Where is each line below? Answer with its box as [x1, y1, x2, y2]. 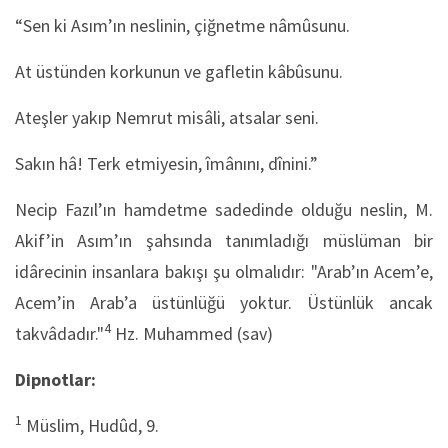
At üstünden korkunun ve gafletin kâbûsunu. [15, 60, 343, 83]
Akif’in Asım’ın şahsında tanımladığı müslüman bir [15, 229, 433, 252]
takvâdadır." [15, 322, 104, 345]
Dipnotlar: [15, 368, 96, 391]
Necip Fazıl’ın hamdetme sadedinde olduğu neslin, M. [15, 198, 433, 221]
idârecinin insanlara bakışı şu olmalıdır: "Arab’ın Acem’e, [15, 260, 433, 283]
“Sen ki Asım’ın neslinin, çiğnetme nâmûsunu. [15, 14, 350, 37]
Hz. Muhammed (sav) [111, 322, 277, 345]
